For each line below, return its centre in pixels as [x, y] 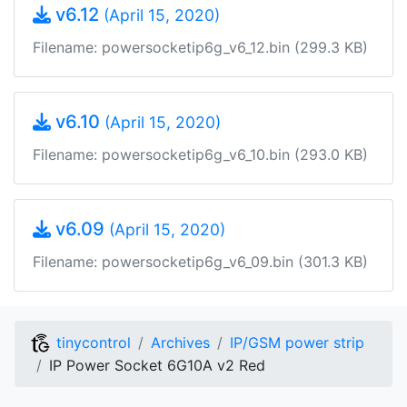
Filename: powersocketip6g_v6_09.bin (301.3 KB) [200, 262]
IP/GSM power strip [297, 342]
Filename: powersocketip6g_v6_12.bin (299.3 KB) [200, 47]
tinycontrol [91, 342]
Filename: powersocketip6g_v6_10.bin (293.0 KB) [200, 154]
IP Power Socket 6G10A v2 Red [157, 365]
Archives [180, 342]
